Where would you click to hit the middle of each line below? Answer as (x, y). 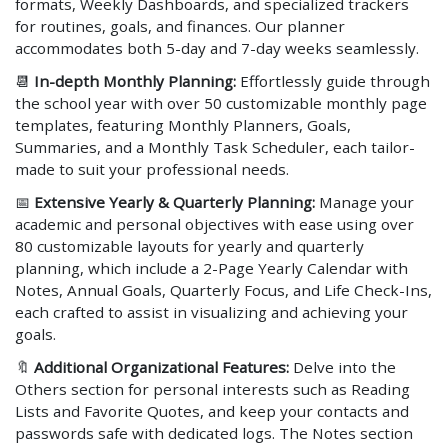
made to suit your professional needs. (152, 168)
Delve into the (342, 367)
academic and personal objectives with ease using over (214, 223)
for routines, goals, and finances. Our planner (180, 25)
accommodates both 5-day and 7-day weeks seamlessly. (217, 47)
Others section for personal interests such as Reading (212, 389)
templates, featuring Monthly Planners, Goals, (183, 124)
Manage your (364, 201)
